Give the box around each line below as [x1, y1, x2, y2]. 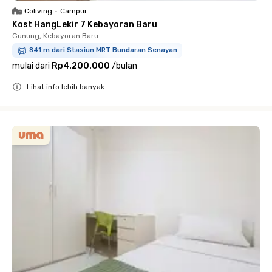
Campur [60, 7, 87, 15]
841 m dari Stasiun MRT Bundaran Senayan [29, 46, 177, 54]
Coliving [24, 7, 52, 15]
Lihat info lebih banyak [27, 83, 104, 91]
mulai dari [12, 61, 50, 71]
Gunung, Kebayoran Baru [12, 32, 98, 40]
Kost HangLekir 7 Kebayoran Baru [12, 19, 157, 30]
